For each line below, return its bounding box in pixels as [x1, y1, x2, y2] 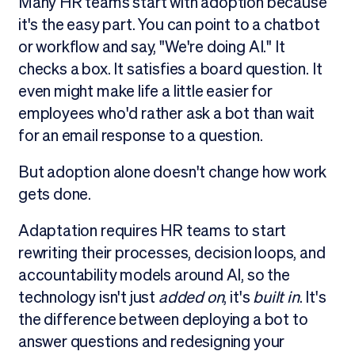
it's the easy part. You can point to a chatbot [17, 16, 320, 34]
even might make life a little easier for [17, 82, 273, 101]
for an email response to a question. [17, 127, 263, 145]
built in [253, 288, 300, 307]
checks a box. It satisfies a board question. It [17, 60, 323, 78]
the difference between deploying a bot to [17, 311, 308, 329]
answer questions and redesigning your [17, 333, 285, 351]
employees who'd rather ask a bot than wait [17, 105, 315, 123]
